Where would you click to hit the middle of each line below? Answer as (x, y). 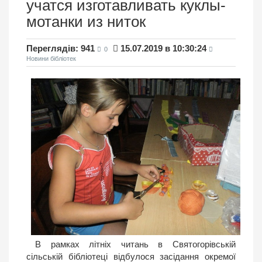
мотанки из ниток (86, 21)
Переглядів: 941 (61, 48)
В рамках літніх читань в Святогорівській (135, 244)
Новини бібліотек (51, 58)
